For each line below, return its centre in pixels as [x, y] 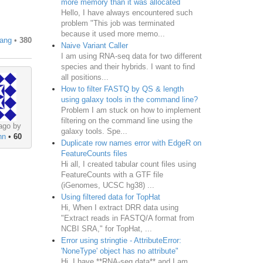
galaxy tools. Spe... [94, 131]
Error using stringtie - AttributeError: [121, 240]
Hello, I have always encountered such [127, 12]
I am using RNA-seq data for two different [131, 56]
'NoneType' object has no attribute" [119, 251]
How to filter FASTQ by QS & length [122, 89]
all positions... [85, 77]
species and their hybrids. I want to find [128, 66]
